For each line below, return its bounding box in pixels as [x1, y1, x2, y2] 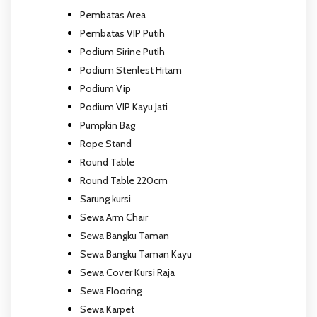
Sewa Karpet [80, 302, 134, 316]
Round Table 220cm [80, 173, 168, 187]
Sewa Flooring [80, 284, 142, 297]
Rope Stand [80, 137, 132, 150]
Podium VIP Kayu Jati [80, 100, 168, 113]
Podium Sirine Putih [80, 45, 165, 58]
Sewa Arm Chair [80, 210, 148, 224]
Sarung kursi [80, 192, 131, 205]
